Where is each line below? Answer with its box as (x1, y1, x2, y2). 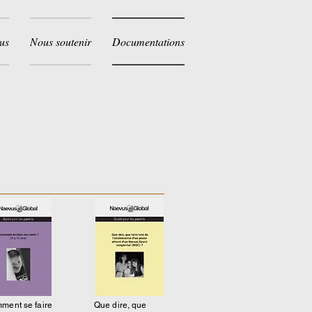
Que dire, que (94, 300, 147, 310)
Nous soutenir (30, 34, 91, 49)
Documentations (112, 34, 185, 49)
